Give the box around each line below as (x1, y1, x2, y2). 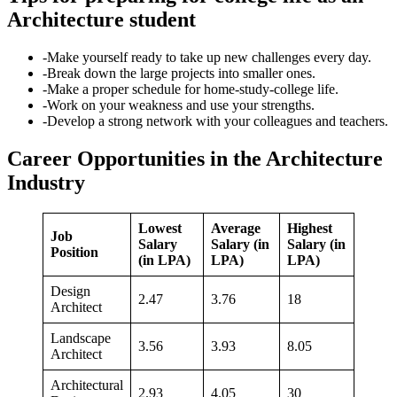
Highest (287, 220, 332, 236)
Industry (7, 170, 85, 194)
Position (51, 244, 98, 260)
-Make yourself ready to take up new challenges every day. (43, 49, 371, 65)
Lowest (138, 220, 182, 236)
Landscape (51, 330, 111, 346)
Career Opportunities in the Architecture (7, 146, 383, 170)
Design (51, 283, 90, 299)
